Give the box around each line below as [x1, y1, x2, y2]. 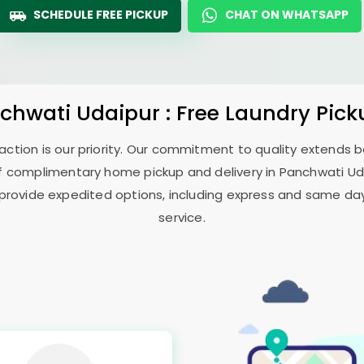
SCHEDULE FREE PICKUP [33, 6, 168, 23]
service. [158, 209, 206, 226]
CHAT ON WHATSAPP [225, 6, 349, 23]
